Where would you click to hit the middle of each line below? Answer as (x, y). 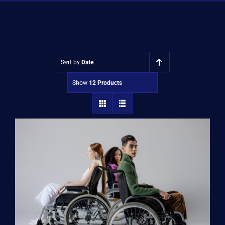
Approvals (33, 42)
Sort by (71, 62)
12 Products (105, 83)
